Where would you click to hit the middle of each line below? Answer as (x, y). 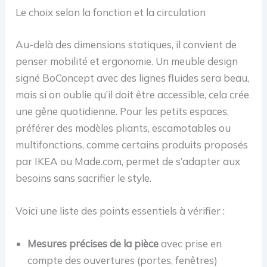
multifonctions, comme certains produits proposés (132, 144)
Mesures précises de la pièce (93, 244)
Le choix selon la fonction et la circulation (111, 13)
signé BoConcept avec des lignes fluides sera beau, (133, 77)
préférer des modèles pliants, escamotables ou (123, 128)
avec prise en (190, 244)
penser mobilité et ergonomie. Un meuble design (127, 61)
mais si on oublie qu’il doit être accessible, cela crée (133, 94)
